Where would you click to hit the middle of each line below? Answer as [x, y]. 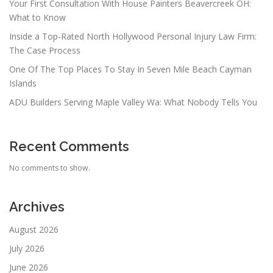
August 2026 [34, 229]
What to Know [37, 17]
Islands [23, 83]
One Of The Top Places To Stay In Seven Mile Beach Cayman [130, 69]
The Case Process [45, 50]
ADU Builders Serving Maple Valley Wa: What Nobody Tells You [133, 102]
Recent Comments [69, 146]
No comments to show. [50, 168]
